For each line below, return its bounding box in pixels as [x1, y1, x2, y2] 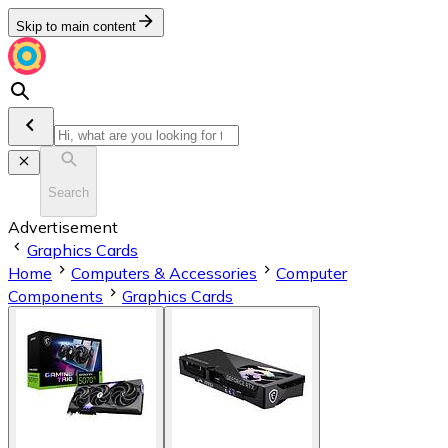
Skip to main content [16, 19, 136, 34]
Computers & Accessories [71, 262, 257, 283]
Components [8, 285, 103, 306]
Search [48, 185, 89, 201]
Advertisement [8, 216, 118, 237]
